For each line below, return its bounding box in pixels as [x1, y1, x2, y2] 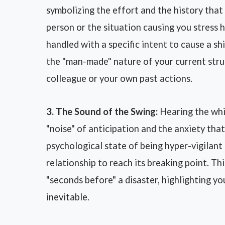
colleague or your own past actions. [46, 73, 192, 84]
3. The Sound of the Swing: [46, 106, 158, 118]
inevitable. [46, 191, 89, 203]
